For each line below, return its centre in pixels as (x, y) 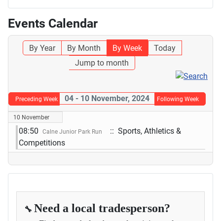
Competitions (42, 143)
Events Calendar (53, 23)
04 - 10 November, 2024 (107, 98)
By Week (127, 48)
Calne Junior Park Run (72, 131)
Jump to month (102, 63)
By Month (84, 48)
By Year (42, 48)
